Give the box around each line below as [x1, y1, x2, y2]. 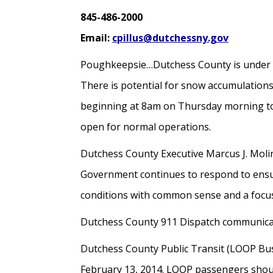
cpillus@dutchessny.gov [112, 31, 229, 44]
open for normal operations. [80, 120, 211, 133]
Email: [80, 31, 112, 44]
